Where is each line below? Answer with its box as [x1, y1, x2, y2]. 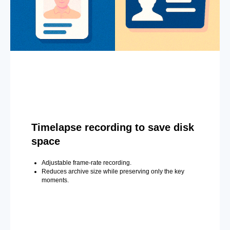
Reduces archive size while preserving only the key [41, 168, 184, 176]
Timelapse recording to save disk [31, 122, 194, 133]
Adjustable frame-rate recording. [41, 159, 131, 167]
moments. [41, 177, 69, 184]
